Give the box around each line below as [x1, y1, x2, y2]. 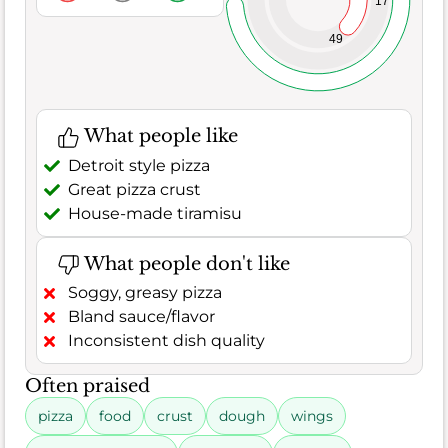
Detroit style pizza [68, 155, 210, 175]
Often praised [25, 375, 150, 398]
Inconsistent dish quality [68, 331, 265, 351]
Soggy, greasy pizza [68, 283, 222, 303]
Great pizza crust [68, 179, 201, 199]
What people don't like [79, 252, 290, 275]
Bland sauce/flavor [68, 307, 215, 327]
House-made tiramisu [68, 203, 242, 223]
